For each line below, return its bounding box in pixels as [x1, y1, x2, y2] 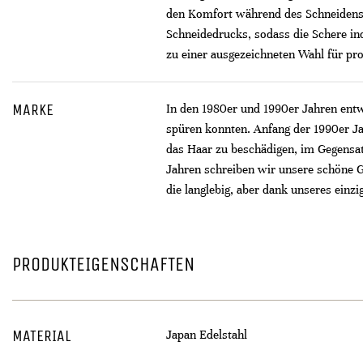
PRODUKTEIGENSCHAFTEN [12, 253, 194, 275]
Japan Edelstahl [166, 327, 247, 342]
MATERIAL [12, 327, 70, 345]
